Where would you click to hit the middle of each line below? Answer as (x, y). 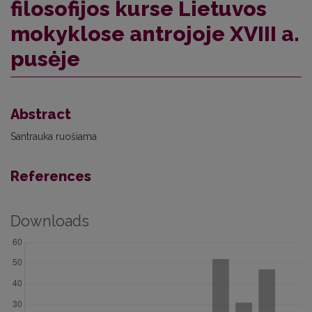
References (51, 176)
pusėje (45, 58)
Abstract (41, 114)
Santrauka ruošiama (54, 136)
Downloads (50, 221)
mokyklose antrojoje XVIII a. (155, 33)
